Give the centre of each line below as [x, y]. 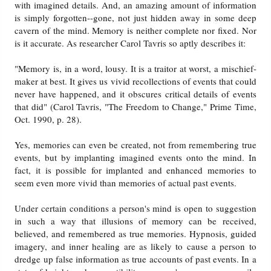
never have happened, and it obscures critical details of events [135, 94]
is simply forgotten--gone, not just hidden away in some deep [135, 18]
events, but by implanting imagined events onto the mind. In [135, 158]
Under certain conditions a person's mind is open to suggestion [135, 208]
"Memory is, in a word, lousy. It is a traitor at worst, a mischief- [135, 69]
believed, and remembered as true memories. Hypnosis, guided [135, 234]
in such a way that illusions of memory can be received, [135, 221]
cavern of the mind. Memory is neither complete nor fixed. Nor [135, 31]
